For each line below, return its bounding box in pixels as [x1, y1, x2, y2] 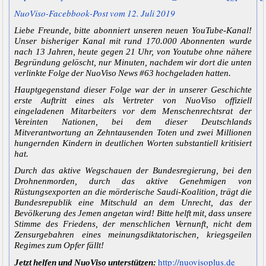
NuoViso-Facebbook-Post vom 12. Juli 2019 [14, 7, 176, 20]
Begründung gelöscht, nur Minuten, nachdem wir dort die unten [14, 58, 252, 68]
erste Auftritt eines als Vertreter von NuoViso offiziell [14, 96, 252, 106]
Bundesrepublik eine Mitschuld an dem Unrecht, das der [14, 198, 252, 208]
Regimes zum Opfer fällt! [14, 240, 104, 251]
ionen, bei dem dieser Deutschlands [75, 117, 252, 127]
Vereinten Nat [14, 117, 75, 127]
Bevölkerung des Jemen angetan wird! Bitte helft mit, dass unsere [14, 208, 252, 218]
